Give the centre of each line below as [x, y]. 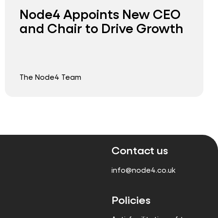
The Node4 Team [50, 77]
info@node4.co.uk [144, 170]
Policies [131, 200]
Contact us [140, 150]
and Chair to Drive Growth [101, 28]
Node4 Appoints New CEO [100, 14]
